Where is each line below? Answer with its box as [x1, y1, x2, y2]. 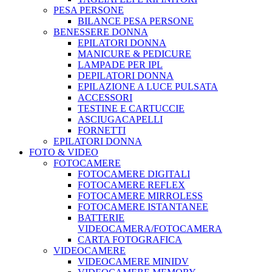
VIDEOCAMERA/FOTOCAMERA [78, 223, 222, 234]
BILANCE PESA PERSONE [78, 16, 194, 26]
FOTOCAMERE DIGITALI [78, 169, 190, 179]
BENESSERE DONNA [53, 27, 148, 37]
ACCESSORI [78, 92, 132, 103]
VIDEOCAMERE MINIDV [78, 256, 189, 267]
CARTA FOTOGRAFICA [78, 234, 182, 245]
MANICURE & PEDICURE [78, 49, 191, 59]
